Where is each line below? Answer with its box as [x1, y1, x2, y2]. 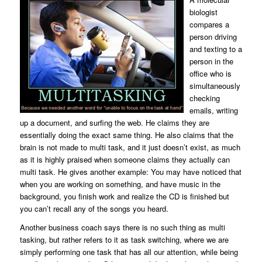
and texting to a [189, 43, 242, 54]
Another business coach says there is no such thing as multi [19, 221, 225, 233]
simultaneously [189, 80, 240, 91]
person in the [189, 55, 233, 67]
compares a [189, 18, 229, 30]
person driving [189, 30, 237, 42]
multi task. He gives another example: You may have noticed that [19, 166, 242, 177]
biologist [189, 6, 218, 18]
